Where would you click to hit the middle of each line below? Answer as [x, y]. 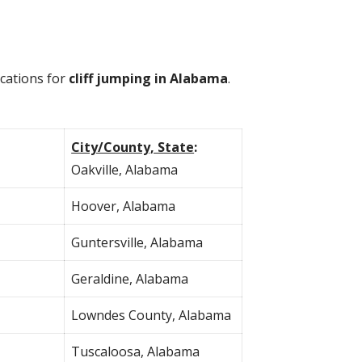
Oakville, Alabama [125, 169]
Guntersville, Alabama [137, 242]
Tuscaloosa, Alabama [136, 351]
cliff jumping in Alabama [148, 78]
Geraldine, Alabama [130, 278]
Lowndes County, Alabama [152, 315]
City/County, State [133, 147]
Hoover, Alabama [124, 206]
